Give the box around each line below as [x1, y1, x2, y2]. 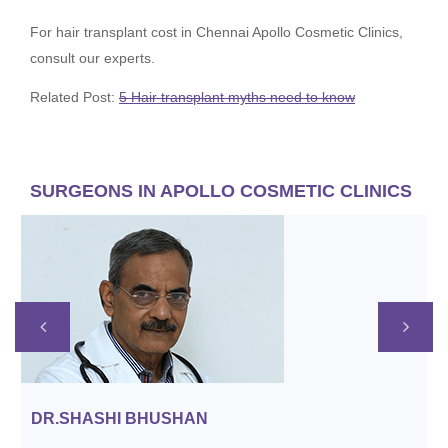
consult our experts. [30, 50, 155, 67]
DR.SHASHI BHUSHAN [31, 410, 208, 428]
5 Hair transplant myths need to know [119, 89, 355, 106]
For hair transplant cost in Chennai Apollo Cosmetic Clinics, [30, 24, 403, 41]
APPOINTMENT [191, 397, 273, 410]
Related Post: [30, 89, 119, 106]
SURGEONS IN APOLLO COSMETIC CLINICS [30, 181, 412, 202]
